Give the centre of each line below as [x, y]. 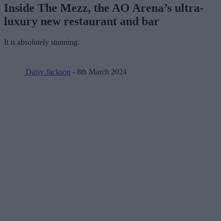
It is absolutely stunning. [42, 42]
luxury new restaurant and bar [82, 21]
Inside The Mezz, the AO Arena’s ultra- [104, 8]
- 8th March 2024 [99, 72]
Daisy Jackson [47, 72]
